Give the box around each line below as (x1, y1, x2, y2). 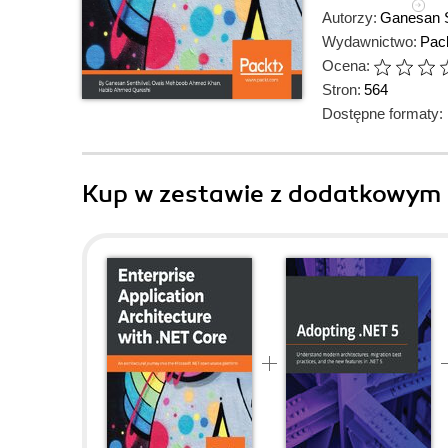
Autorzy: (322, 9, 377, 26)
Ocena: (322, 57, 370, 74)
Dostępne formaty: (322, 105, 443, 122)
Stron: (322, 81, 361, 98)
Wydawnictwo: (322, 33, 417, 50)
